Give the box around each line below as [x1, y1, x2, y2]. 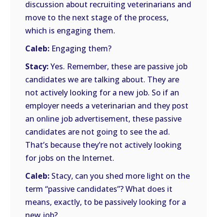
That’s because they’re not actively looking [25, 139, 182, 150]
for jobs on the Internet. [25, 153, 115, 163]
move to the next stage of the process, [25, 12, 169, 23]
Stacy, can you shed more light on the [49, 170, 190, 181]
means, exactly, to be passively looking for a [25, 197, 186, 207]
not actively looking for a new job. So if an [25, 87, 180, 98]
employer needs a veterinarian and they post [25, 100, 189, 111]
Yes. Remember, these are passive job [50, 61, 188, 72]
